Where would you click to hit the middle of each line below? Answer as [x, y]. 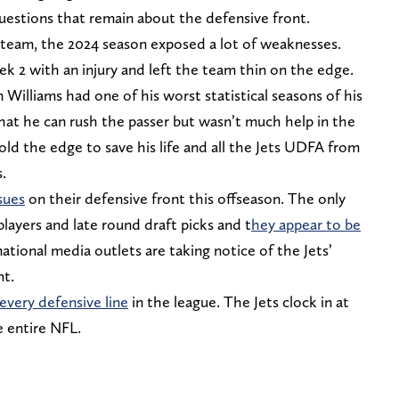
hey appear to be [306, 224]
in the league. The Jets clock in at [239, 301]
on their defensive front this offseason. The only [185, 198]
